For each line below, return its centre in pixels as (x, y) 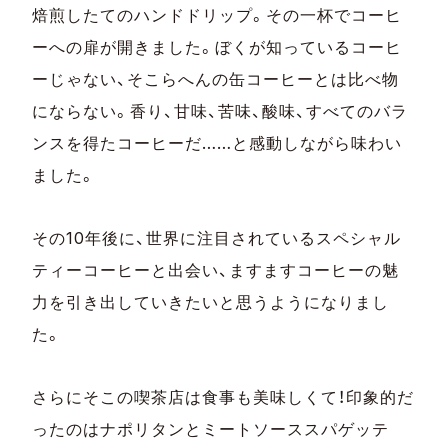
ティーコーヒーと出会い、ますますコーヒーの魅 (216, 269)
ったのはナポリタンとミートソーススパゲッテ (211, 428)
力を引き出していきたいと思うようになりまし (211, 301)
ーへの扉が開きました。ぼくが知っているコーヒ (217, 46)
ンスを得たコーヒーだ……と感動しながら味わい (217, 142)
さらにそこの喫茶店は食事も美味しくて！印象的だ (223, 396)
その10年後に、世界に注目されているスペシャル (217, 237)
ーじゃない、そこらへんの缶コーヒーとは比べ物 (216, 78)
